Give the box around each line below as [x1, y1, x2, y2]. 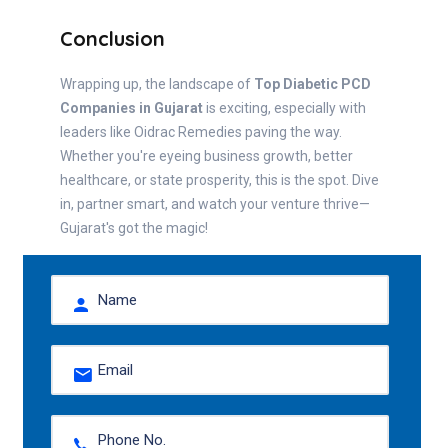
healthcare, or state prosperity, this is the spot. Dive [60, 171, 379, 188]
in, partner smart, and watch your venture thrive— [60, 195, 370, 212]
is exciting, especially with [203, 99, 366, 116]
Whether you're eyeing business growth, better [60, 147, 353, 164]
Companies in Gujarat [60, 99, 203, 116]
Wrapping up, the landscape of [60, 75, 254, 92]
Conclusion [60, 25, 165, 51]
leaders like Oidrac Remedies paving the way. [60, 123, 342, 140]
